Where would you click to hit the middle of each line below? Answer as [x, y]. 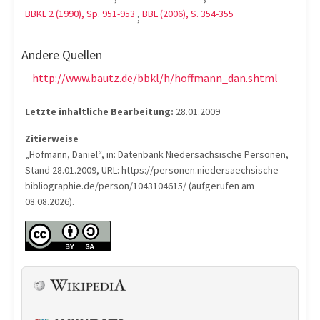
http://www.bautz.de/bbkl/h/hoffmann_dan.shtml [155, 78]
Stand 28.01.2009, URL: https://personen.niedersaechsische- [153, 170]
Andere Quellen [62, 55]
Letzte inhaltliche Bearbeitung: [99, 111]
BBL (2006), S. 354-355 [188, 14]
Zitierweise [52, 139]
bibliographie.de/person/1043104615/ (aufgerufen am [140, 186]
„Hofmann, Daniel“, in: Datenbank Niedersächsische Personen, [157, 154]
